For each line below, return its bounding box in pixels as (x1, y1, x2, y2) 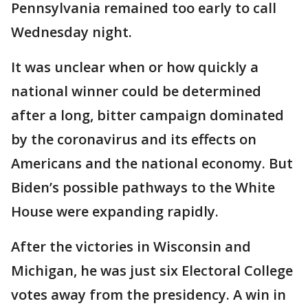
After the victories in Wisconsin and (11, 237, 251, 256)
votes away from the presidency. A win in (11, 285, 286, 304)
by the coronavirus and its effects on (11, 130, 256, 148)
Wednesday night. (11, 23, 132, 41)
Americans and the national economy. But (11, 154, 293, 173)
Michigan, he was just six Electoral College (11, 261, 293, 280)
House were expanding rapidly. (11, 202, 219, 221)
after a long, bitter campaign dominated (11, 106, 284, 124)
